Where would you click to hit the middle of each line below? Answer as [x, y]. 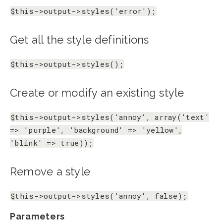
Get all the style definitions [80, 40]
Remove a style [50, 172]
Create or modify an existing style [97, 93]
